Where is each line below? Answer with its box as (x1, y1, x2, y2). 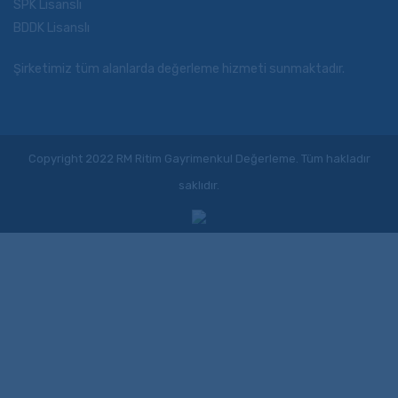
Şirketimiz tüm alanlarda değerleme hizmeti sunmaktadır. (13, 61, 345, 76)
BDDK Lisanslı (13, 20, 90, 36)
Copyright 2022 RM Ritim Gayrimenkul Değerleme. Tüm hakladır (28, 152, 370, 165)
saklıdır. (179, 179, 219, 192)
